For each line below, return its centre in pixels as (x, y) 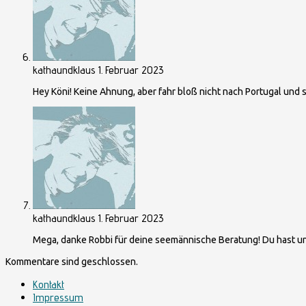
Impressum (58, 298)
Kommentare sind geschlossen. (72, 262)
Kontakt (48, 285)
